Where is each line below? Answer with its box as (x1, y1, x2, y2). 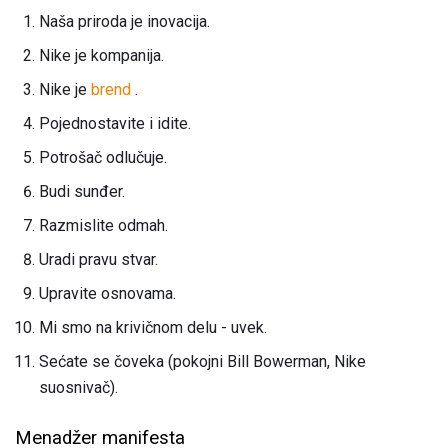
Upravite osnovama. (39, 284, 176, 304)
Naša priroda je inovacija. (39, 12, 210, 32)
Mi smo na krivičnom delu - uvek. (39, 318, 267, 338)
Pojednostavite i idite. (39, 114, 191, 134)
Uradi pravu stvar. (39, 250, 158, 270)
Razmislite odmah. (39, 216, 168, 236)
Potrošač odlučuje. (39, 148, 167, 168)
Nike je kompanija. (39, 46, 164, 66)
